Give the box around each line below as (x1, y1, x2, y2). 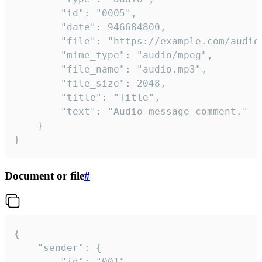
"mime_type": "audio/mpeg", (14, 49, 61, 61)
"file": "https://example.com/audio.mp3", (14, 35, 61, 47)
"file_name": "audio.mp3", (14, 63, 61, 75)
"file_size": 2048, (14, 77, 61, 89)
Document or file (5, 169, 84, 182)
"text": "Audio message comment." (14, 105, 61, 117)
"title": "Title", (14, 91, 61, 103)
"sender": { (14, 242, 37, 254)
